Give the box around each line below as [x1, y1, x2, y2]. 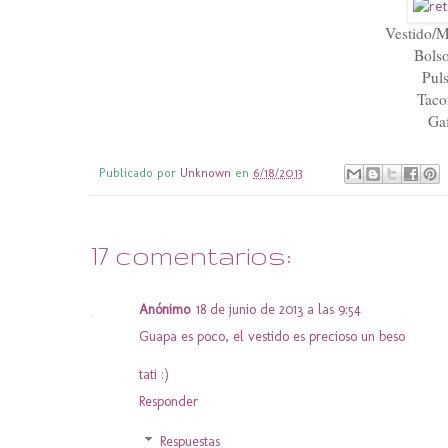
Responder [139, 392, 198, 410]
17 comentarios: [91, 240, 292, 270]
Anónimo [139, 300, 190, 318]
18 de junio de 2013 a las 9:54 [196, 300, 361, 318]
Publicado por [99, 164, 180, 180]
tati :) [139, 365, 169, 383]
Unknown [180, 164, 231, 180]
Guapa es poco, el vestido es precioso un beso [139, 327, 405, 345]
